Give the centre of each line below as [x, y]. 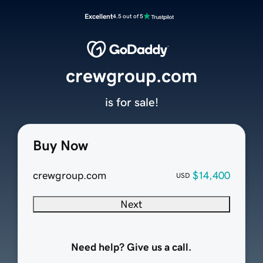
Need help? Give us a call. [131, 247]
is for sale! [131, 102]
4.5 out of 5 [128, 16]
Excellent [99, 16]
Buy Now [60, 146]
